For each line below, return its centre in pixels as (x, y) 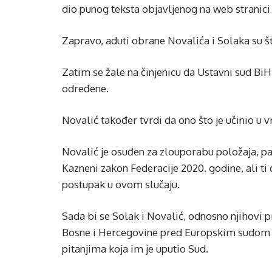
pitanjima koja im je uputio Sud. (135, 249)
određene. (85, 88)
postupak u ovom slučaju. (121, 184)
